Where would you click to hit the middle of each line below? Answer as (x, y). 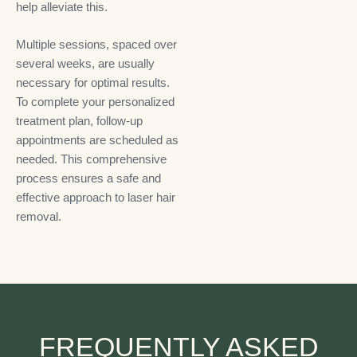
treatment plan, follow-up (79, 120)
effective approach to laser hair (96, 197)
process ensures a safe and (88, 178)
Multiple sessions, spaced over (96, 44)
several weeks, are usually (85, 63)
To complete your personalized (95, 101)
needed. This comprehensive (91, 159)
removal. (39, 216)
